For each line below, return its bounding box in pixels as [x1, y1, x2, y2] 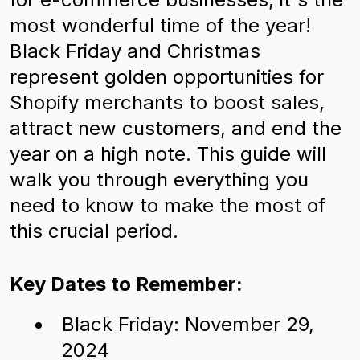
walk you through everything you [10, 168, 309, 191]
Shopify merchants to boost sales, [10, 91, 325, 114]
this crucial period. [10, 219, 178, 243]
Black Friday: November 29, [62, 313, 314, 336]
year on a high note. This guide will [10, 142, 326, 166]
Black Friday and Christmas [10, 39, 260, 63]
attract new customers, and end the [10, 117, 342, 140]
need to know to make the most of [10, 194, 325, 217]
